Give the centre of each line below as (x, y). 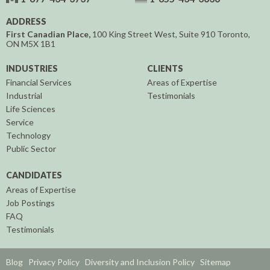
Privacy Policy (54, 262)
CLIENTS (165, 68)
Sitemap (215, 262)
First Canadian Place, (48, 34)
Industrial (24, 96)
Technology (28, 136)
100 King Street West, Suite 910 (153, 34)
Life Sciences (31, 109)
